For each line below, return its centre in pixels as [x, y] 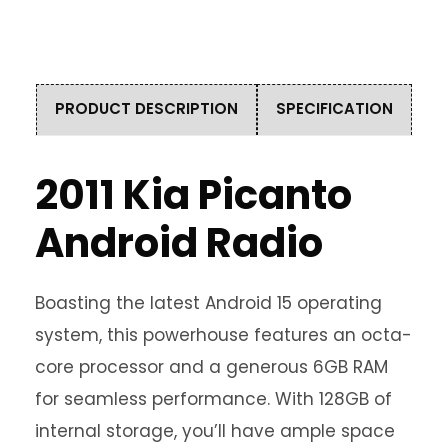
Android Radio [179, 243]
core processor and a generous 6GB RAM [211, 367]
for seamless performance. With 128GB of [213, 399]
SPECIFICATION [334, 109]
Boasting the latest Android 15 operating [208, 303]
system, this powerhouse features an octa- [223, 335]
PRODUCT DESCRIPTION [146, 109]
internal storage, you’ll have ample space [215, 431]
